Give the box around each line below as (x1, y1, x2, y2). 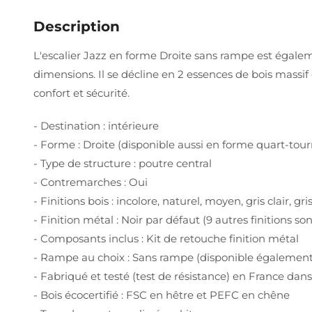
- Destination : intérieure (33, 118, 159, 132)
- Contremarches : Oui (33, 175, 148, 189)
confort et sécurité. (33, 86, 130, 100)
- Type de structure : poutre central (33, 156, 212, 170)
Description (33, 17, 120, 35)
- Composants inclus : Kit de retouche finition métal (33, 231, 299, 245)
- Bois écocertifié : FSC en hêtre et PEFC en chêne (33, 288, 290, 302)
